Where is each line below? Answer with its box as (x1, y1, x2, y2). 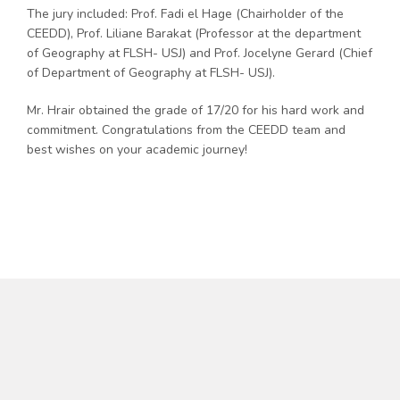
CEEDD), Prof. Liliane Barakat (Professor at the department (27, 24, 361, 42)
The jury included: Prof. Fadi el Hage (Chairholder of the (27, 4, 344, 22)
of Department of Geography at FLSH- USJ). (27, 63, 275, 81)
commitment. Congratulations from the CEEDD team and (27, 121, 346, 138)
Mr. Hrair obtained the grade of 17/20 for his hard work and (27, 101, 364, 119)
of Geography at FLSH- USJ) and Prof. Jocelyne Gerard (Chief (27, 44, 372, 62)
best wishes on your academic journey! (27, 140, 247, 158)
